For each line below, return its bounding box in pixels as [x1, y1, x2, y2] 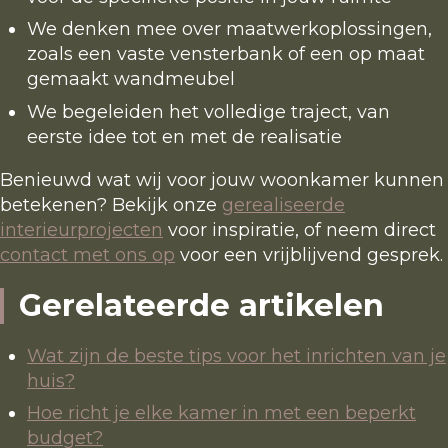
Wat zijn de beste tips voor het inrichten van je [27, 344, 446, 367]
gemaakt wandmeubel [27, 68, 235, 91]
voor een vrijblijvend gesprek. [175, 243, 443, 266]
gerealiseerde [222, 193, 345, 216]
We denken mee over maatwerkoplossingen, [27, 18, 432, 41]
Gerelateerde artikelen [19, 286, 385, 324]
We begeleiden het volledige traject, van [27, 100, 390, 123]
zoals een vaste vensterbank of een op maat [27, 43, 425, 66]
